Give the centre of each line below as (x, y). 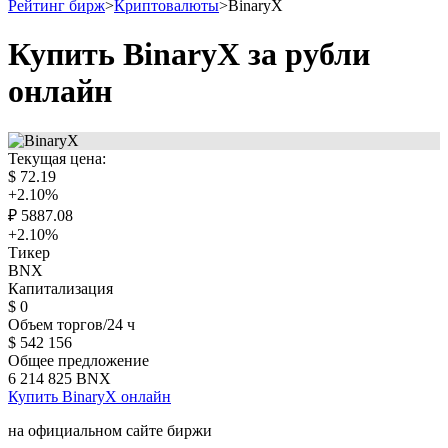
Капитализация (60, 288)
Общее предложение (78, 360)
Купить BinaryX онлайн (89, 396)
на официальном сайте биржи (110, 430)
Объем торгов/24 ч (71, 324)
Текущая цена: (57, 158)
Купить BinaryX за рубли (189, 54)
